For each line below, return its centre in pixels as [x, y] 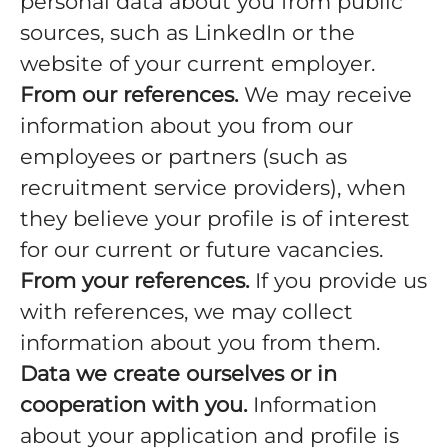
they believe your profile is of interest [215, 218]
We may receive [325, 94]
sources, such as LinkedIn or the [187, 32]
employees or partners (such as [183, 156]
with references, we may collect [186, 311]
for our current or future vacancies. [201, 249]
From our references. [129, 94]
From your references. [134, 280]
